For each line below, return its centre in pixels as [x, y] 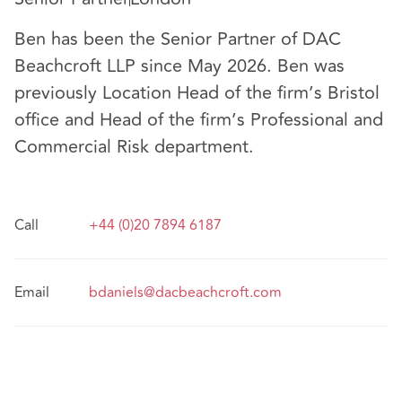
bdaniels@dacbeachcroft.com [186, 293]
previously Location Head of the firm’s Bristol [197, 93]
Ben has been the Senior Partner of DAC [178, 39]
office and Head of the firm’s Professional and [199, 120]
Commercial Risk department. [134, 147]
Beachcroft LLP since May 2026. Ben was [179, 66]
